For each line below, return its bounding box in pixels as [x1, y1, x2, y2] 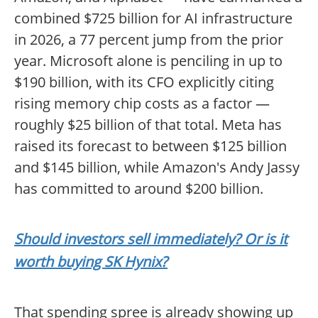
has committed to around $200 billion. [14, 179, 263, 199]
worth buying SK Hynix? [14, 252, 168, 272]
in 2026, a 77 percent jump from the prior [14, 30, 283, 50]
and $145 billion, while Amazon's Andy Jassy [14, 158, 300, 177]
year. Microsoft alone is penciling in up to [14, 51, 283, 71]
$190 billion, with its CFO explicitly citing [14, 72, 274, 92]
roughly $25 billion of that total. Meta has [14, 115, 282, 135]
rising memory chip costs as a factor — [14, 94, 270, 114]
